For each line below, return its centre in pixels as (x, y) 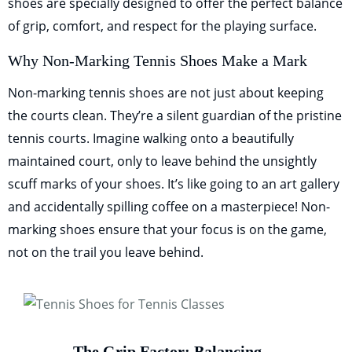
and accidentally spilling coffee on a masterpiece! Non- (169, 207)
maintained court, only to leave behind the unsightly (162, 161)
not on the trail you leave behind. (106, 253)
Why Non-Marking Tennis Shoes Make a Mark (158, 61)
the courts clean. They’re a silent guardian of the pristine (175, 116)
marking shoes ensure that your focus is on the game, (167, 230)
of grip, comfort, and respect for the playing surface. (162, 26)
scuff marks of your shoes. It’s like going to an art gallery (174, 184)
